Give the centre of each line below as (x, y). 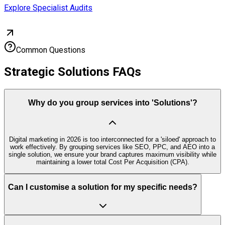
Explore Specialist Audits (48, 8)
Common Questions (51, 50)
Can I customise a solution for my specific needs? (103, 187)
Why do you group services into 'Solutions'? (113, 102)
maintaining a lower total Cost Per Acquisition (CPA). (113, 162)
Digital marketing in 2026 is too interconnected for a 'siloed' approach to (113, 139)
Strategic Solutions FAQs (73, 72)
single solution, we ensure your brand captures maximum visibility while (113, 154)
